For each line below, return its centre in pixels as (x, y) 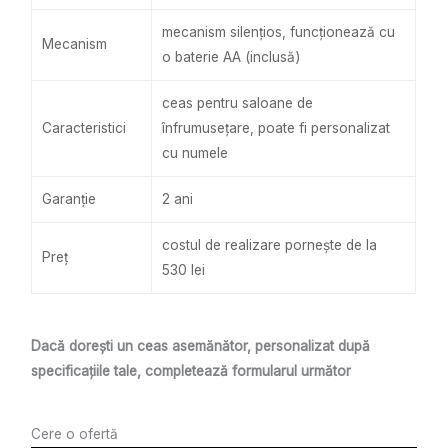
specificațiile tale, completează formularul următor (191, 371)
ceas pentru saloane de (238, 102)
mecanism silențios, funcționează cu (279, 31)
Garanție (69, 198)
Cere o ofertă (75, 434)
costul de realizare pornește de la (270, 244)
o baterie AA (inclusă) (231, 56)
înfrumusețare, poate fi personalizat (276, 127)
